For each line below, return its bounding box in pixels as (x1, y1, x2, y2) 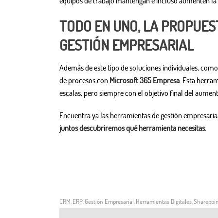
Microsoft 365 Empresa (109, 75, 180, 86)
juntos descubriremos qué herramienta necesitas (59, 123, 205, 133)
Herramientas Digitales (136, 198, 192, 206)
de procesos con (59, 75, 109, 86)
